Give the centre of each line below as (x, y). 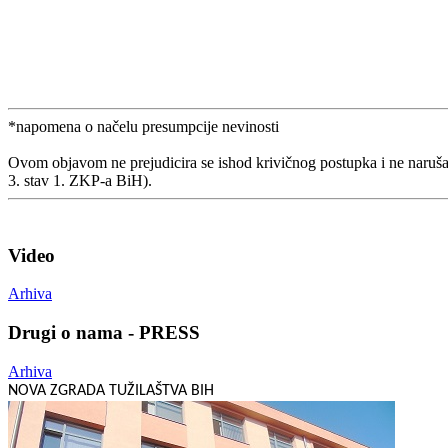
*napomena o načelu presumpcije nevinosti (143, 126)
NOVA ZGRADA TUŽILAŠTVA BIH (111, 390)
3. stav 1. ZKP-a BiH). (80, 180)
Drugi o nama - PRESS (104, 333)
